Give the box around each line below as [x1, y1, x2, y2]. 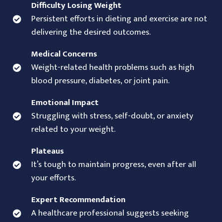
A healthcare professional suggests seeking [31, 206, 189, 220]
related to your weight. [31, 122, 115, 136]
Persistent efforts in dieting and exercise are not [31, 11, 207, 26]
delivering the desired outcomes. [31, 25, 151, 39]
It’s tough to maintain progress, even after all [31, 157, 196, 171]
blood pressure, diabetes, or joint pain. [31, 73, 169, 88]
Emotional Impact [31, 95, 99, 110]
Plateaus [31, 144, 64, 158]
